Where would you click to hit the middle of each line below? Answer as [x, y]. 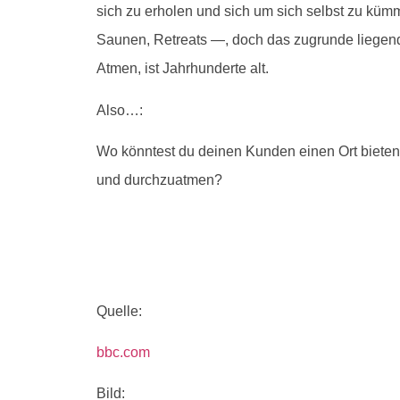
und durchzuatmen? [159, 180]
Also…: [120, 110]
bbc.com [123, 352]
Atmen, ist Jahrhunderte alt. [183, 69]
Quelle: [119, 311]
